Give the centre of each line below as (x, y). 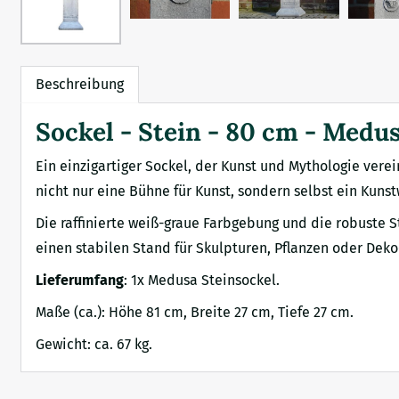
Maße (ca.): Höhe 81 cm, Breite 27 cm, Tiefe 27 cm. (195, 312)
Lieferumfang (80, 280)
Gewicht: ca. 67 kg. (94, 344)
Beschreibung (80, 84)
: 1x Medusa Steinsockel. (202, 280)
